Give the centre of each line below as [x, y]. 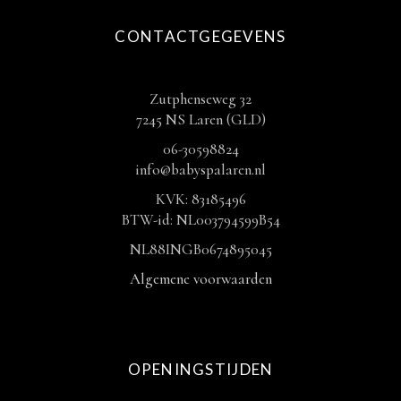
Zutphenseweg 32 [200, 99]
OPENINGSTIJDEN [200, 369]
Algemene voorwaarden [200, 279]
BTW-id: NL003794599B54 [200, 220]
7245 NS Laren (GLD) [200, 119]
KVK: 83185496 [200, 199]
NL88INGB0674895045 [200, 249]
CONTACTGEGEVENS [200, 36]
